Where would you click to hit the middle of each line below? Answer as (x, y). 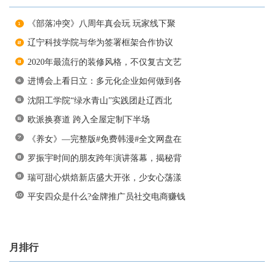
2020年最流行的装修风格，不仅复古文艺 (105, 62)
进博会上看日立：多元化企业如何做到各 (105, 81)
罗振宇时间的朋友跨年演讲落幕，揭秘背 (105, 158)
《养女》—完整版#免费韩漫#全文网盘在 (105, 139)
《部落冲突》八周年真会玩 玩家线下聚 (102, 23)
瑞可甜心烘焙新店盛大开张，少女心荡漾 (105, 177)
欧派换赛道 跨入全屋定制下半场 (89, 120)
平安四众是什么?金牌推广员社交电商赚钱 (106, 197)
